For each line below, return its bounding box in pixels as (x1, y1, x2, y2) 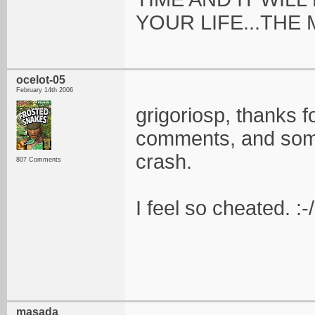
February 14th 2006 (16, 86, 73, 94)
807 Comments (16, 156, 61, 163)
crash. (136, 150, 192, 173)
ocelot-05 (16, 74, 65, 86)
